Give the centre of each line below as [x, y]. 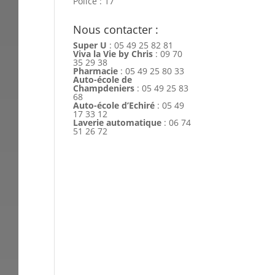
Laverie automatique [118, 123]
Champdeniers [104, 88]
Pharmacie [96, 71]
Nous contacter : [116, 30]
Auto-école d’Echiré [114, 106]
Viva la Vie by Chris [113, 54]
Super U [90, 45]
